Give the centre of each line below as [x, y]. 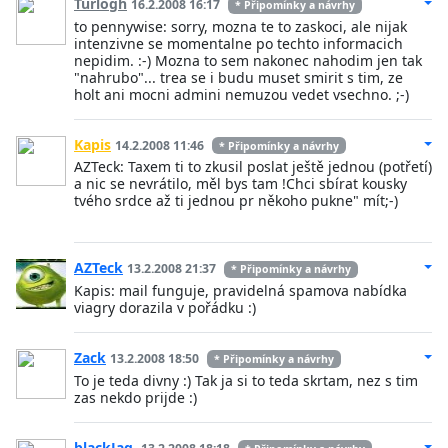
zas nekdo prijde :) [135, 397]
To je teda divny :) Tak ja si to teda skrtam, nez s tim [246, 380]
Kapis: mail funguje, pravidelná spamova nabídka [240, 290]
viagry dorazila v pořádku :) [165, 307]
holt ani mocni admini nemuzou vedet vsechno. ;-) [241, 94]
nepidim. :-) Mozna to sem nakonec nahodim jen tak [248, 60]
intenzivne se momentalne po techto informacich [238, 43]
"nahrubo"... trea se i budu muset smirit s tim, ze [238, 77]
